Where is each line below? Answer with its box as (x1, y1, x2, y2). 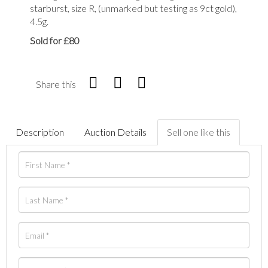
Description (16, 126, 64, 138)
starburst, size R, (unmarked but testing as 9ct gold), (30, 2, 237, 14)
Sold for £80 (30, 35, 80, 47)
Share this (36, 78, 76, 90)
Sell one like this (167, 126, 230, 138)
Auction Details (84, 126, 147, 138)
